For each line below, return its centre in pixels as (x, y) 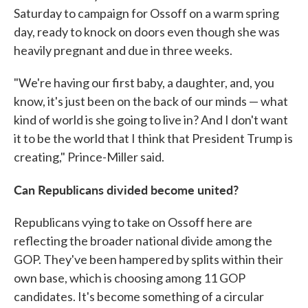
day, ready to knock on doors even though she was (147, 31)
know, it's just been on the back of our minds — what (151, 101)
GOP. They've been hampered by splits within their (148, 259)
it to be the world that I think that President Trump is (153, 138)
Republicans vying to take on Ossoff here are (133, 222)
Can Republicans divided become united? (126, 189)
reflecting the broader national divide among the (143, 240)
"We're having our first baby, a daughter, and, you (144, 82)
